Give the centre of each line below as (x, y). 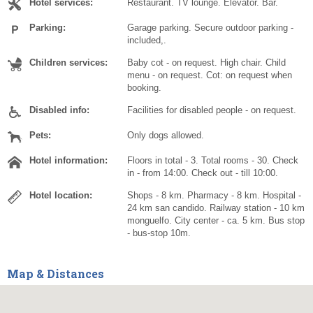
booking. (144, 88)
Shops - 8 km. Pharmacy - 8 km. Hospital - (214, 196)
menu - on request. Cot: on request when (210, 75)
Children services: (68, 63)
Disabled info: (59, 110)
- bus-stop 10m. (159, 233)
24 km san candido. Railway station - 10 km (216, 208)
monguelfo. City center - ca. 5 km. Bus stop (216, 221)
